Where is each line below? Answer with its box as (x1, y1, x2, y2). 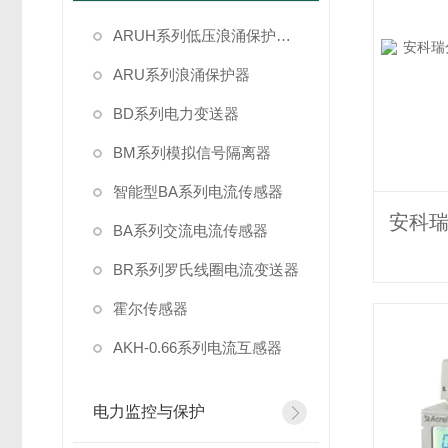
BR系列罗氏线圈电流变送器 (113, 261, 299, 278)
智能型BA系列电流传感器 (113, 183, 283, 200)
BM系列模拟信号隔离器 (113, 144, 271, 161)
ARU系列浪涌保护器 (113, 66, 250, 83)
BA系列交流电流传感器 (113, 222, 268, 239)
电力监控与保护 (93, 403, 205, 420)
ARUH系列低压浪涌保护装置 (276, 27, 291, 44)
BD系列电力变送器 (113, 105, 239, 122)
